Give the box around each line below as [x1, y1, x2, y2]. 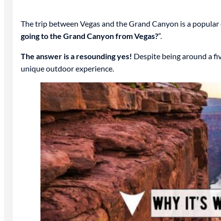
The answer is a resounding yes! [20, 51, 132, 61]
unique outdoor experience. [20, 64, 114, 74]
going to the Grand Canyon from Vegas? [20, 31, 158, 41]
